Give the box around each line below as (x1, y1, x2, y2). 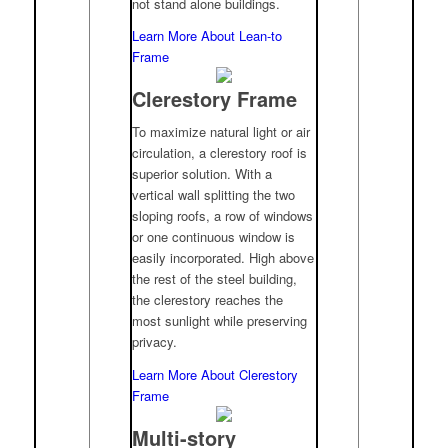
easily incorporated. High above (132, 248, 315, 268)
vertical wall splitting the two (132, 185, 296, 205)
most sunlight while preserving (132, 311, 308, 331)
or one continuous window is (132, 227, 296, 247)
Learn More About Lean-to (132, 26, 283, 46)
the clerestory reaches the (132, 290, 284, 310)
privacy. (132, 332, 178, 352)
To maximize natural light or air (132, 122, 311, 142)
